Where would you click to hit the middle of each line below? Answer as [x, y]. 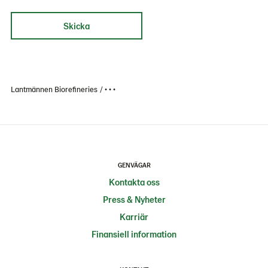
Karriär [134, 217]
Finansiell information [134, 234]
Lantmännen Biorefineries [55, 89]
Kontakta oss [134, 182]
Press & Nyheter [134, 199]
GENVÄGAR [134, 165]
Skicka [77, 26]
